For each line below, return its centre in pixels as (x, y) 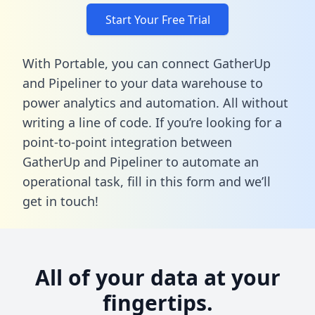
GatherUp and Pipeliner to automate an (141, 161)
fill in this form (171, 181)
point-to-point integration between (127, 142)
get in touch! (60, 201)
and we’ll (243, 181)
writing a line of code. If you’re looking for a (152, 122)
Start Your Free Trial (157, 19)
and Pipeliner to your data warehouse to (143, 83)
